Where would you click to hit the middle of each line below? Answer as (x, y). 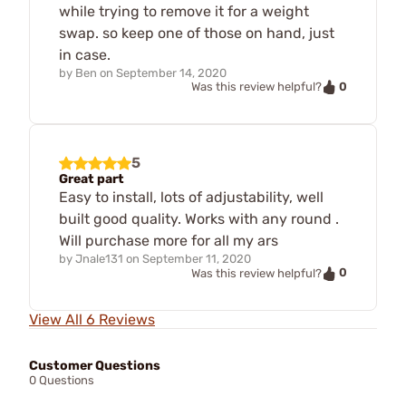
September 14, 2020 (171, 72)
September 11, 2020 (197, 259)
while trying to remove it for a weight (184, 11)
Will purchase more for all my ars (169, 241)
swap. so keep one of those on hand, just (197, 33)
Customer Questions (95, 365)
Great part (92, 179)
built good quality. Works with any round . (199, 219)
